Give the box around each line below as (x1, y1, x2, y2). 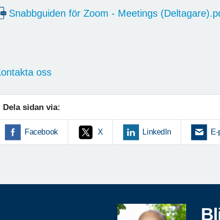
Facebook (25, 127, 58, 136)
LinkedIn (142, 127, 171, 136)
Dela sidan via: (3, 102, 60, 112)
